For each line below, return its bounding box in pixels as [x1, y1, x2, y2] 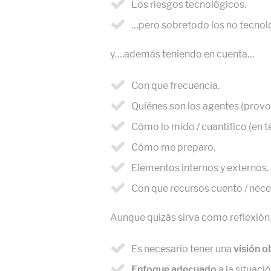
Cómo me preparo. [131, 142, 215, 154]
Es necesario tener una [131, 243, 233, 255]
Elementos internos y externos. [131, 162, 269, 174]
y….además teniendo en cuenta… [110, 48, 256, 60]
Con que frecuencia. [131, 80, 220, 92]
